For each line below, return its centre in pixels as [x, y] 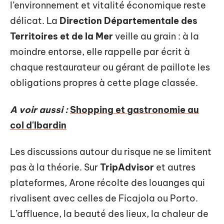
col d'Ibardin [38, 125]
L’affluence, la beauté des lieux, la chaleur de [109, 214]
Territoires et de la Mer [61, 36]
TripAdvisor [127, 167]
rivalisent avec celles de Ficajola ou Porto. [104, 198]
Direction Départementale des [128, 21]
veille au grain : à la [156, 36]
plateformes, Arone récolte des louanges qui [107, 183]
